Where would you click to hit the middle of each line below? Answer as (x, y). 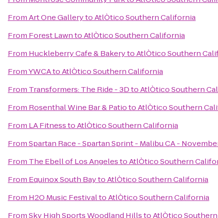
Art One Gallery (56, 17)
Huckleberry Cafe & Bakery (77, 53)
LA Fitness (47, 125)
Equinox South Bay (63, 179)
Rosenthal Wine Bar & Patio (78, 107)
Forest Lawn (51, 35)
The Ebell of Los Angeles (73, 161)
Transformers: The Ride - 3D (79, 89)
